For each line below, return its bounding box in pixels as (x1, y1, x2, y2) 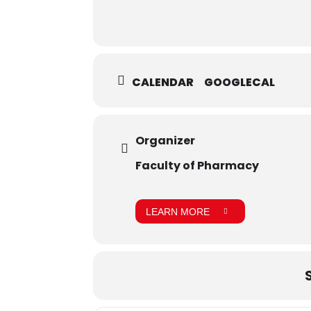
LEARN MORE (146, 205, 210, 217)
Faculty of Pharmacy (135, 158, 260, 174)
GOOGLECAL (204, 74, 276, 90)
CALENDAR (132, 74, 194, 90)
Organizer (135, 133, 196, 149)
